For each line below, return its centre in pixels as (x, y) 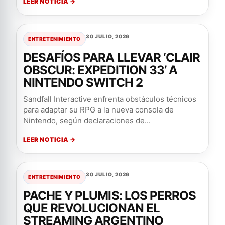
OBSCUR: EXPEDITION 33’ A (100, 70)
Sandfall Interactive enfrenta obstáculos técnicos (110, 99)
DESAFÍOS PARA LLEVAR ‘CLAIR (112, 58)
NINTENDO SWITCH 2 (83, 83)
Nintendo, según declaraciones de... (87, 120)
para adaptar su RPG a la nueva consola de (98, 110)
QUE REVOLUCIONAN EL (91, 208)
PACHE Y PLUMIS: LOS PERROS (110, 196)
